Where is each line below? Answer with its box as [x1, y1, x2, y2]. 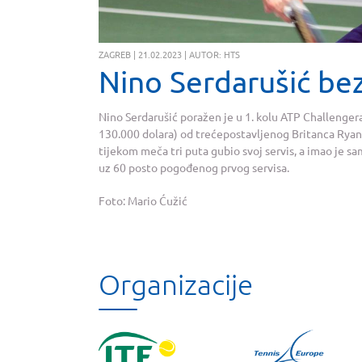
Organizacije [99, 267, 253, 301]
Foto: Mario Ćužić [99, 192, 187, 208]
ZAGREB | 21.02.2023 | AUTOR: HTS [99, 48, 240, 61]
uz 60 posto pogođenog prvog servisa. [99, 160, 289, 175]
